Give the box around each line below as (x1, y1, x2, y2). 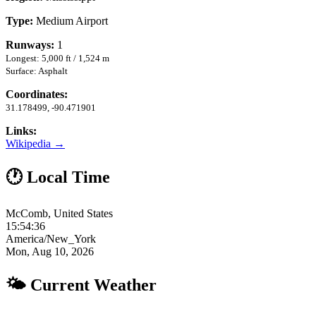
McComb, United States (6, 207, 113, 219)
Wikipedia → (6, 137, 65, 150)
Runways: (6, 38, 54, 51)
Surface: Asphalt (6, 65, 68, 76)
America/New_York (6, 232, 96, 245)
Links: (6, 124, 37, 137)
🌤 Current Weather (6, 275, 157, 294)
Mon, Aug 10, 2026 (6, 245, 94, 257)
